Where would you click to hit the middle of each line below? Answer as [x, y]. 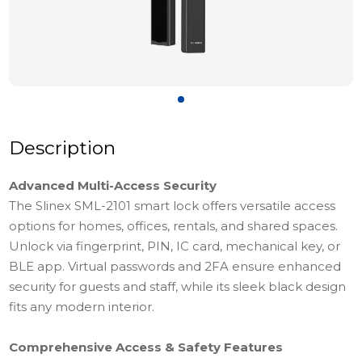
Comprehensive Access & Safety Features [146, 347]
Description [63, 148]
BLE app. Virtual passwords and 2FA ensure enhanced [175, 266]
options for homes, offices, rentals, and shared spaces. [174, 226]
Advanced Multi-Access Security [113, 185]
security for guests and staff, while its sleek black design [178, 286]
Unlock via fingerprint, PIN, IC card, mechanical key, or [175, 246]
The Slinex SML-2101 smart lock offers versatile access [173, 206]
